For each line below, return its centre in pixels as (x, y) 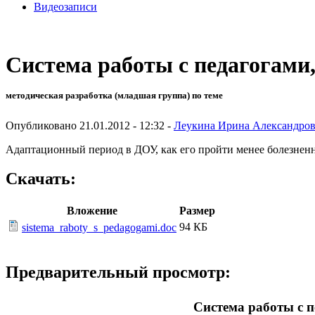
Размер (197, 211)
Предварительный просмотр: (118, 272)
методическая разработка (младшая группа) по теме (114, 96)
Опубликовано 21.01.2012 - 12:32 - (90, 125)
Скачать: (41, 179)
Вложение (92, 211)
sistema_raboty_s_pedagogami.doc (99, 228)
